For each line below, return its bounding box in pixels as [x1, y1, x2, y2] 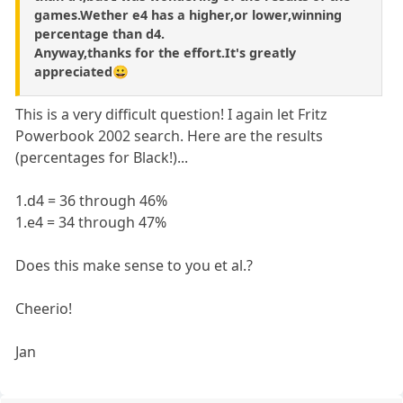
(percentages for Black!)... [15, 147, 189, 167]
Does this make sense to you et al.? [15, 255, 254, 275]
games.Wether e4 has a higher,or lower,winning [34, 5, 342, 23]
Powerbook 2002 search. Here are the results [15, 125, 324, 146]
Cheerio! [15, 298, 73, 318]
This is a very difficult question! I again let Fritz [15, 103, 328, 124]
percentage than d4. [34, 24, 165, 42]
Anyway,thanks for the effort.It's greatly [34, 43, 296, 61]
